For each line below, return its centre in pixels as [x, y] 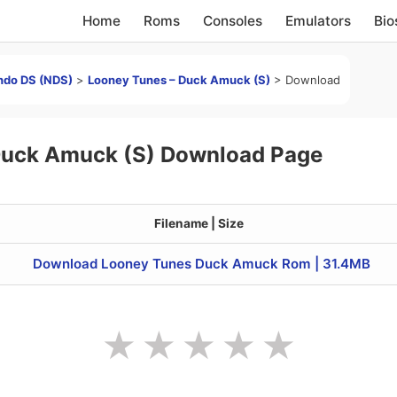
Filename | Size [198, 224]
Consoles [233, 20]
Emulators [319, 20]
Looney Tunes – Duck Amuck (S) [179, 80]
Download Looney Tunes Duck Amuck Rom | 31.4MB [201, 264]
